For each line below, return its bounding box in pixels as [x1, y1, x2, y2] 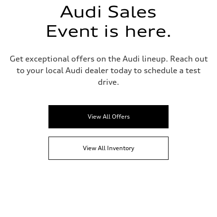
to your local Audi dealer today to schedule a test [16, 65, 201, 75]
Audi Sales [60, 2, 157, 21]
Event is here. [46, 22, 171, 41]
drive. [98, 77, 119, 87]
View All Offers [87, 113, 130, 120]
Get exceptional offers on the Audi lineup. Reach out [9, 54, 208, 63]
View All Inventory [83, 144, 134, 152]
